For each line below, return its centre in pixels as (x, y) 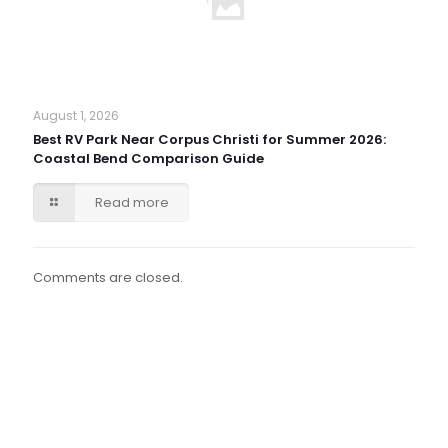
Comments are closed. (108, 277)
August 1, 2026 (76, 115)
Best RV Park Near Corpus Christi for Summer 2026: (209, 139)
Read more (132, 202)
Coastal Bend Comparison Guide (148, 158)
